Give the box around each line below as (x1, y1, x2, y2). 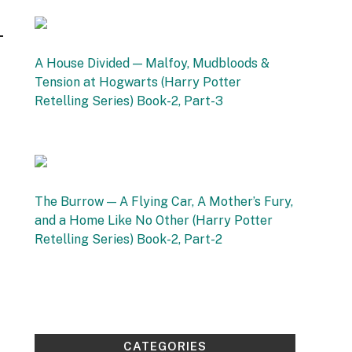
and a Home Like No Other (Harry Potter (35, 213, 273, 228)
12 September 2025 (35, 133, 131, 145)
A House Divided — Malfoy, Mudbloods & (35, 56, 269, 71)
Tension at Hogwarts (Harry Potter (35, 75, 241, 90)
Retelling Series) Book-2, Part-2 (35, 232, 222, 247)
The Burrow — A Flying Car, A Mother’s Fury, (35, 194, 293, 209)
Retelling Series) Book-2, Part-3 (35, 93, 223, 108)
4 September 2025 (35, 271, 127, 283)
